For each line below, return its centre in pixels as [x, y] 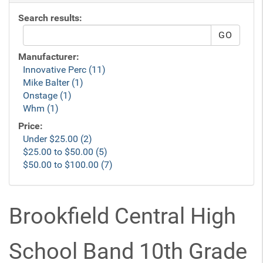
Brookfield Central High [122, 216]
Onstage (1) [47, 95]
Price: [31, 126]
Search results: [50, 18]
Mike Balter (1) [53, 82]
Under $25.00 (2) [58, 139]
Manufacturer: [49, 57]
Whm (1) [41, 108]
